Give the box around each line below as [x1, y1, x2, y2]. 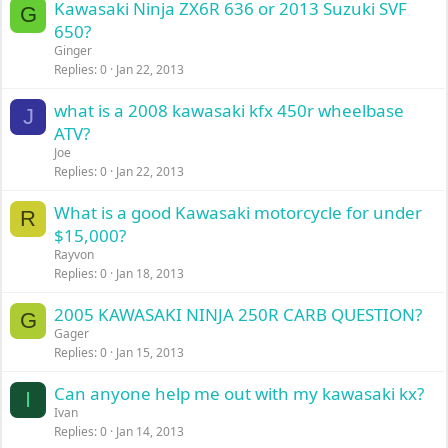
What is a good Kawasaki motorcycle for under [54, 201, 423, 224]
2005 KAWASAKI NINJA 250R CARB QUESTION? [54, 303, 423, 326]
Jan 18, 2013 [116, 265, 185, 282]
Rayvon [54, 246, 95, 263]
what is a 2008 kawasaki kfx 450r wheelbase [54, 99, 405, 122]
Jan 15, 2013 [116, 344, 185, 361]
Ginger [54, 42, 93, 59]
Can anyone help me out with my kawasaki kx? [54, 382, 425, 405]
